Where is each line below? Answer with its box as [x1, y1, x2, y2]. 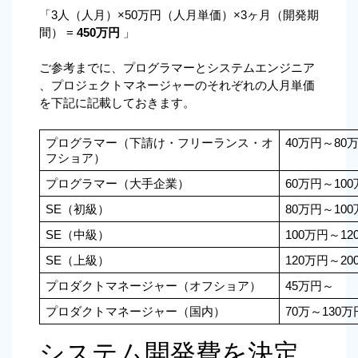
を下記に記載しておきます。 [39, 96, 195, 109]
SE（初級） [45, 202, 109, 216]
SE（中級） [45, 228, 109, 241]
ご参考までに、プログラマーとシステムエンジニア [39, 61, 315, 74]
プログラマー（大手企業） [45, 177, 189, 190]
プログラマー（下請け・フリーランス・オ [45, 136, 273, 149]
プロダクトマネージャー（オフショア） [45, 279, 261, 292]
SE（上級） [45, 253, 109, 267]
